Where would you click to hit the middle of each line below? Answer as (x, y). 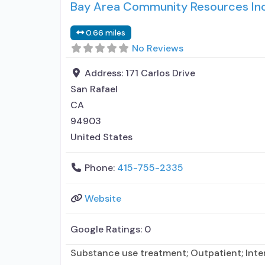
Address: (105, 73)
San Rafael (94, 89)
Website (103, 198)
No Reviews (158, 48)
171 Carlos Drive (160, 73)
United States (101, 137)
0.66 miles (106, 33)
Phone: (101, 168)
